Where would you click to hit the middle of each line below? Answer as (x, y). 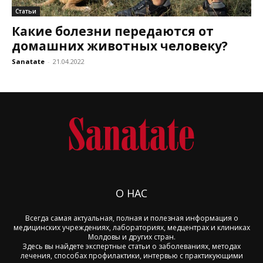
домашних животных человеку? (120, 45)
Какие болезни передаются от (113, 31)
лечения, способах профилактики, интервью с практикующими (131, 255)
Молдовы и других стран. (131, 237)
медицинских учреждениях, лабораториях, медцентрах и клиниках (131, 227)
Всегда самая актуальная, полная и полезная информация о (131, 218)
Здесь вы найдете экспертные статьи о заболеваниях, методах (131, 246)
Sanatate (28, 61)
